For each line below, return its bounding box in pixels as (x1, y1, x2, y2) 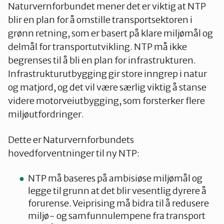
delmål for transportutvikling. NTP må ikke (8, 41, 187, 52)
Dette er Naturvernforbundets (8, 134, 134, 145)
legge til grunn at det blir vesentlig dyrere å (28, 185, 206, 196)
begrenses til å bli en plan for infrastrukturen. (8, 54, 196, 66)
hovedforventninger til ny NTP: (8, 147, 139, 159)
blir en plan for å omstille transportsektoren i (8, 14, 192, 25)
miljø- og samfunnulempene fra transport (28, 210, 205, 221)
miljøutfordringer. (8, 108, 84, 120)
